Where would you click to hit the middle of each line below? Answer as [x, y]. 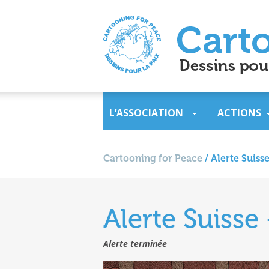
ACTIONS [239, 113]
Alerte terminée [135, 243]
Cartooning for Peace [153, 158]
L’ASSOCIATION [146, 113]
